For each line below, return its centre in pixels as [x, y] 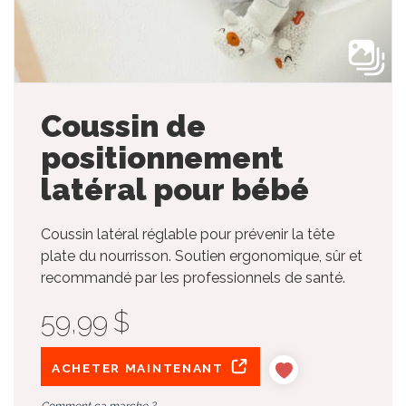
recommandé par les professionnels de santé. [193, 277]
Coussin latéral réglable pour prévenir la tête [188, 234]
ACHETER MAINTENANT [140, 367]
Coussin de [123, 126]
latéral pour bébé [175, 189]
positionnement [162, 157]
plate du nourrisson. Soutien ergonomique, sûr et [202, 256]
